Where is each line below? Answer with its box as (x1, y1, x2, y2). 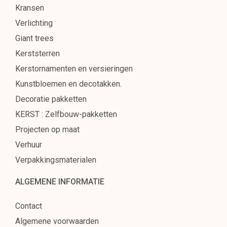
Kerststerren (15, 48, 60, 58)
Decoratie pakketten (15, 94, 87, 104)
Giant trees (15, 33, 54, 43)
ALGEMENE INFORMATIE (15, 176, 104, 186)
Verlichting (15, 18, 53, 28)
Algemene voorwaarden (15, 216, 99, 226)
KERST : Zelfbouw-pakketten (15, 109, 117, 119)
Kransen (15, 3, 44, 13)
